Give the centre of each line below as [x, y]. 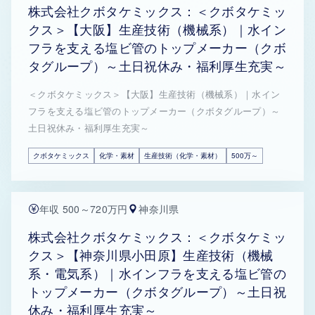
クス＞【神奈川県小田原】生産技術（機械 [151, 255]
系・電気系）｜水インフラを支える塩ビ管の [157, 273]
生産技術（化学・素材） [183, 155]
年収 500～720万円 [84, 209]
